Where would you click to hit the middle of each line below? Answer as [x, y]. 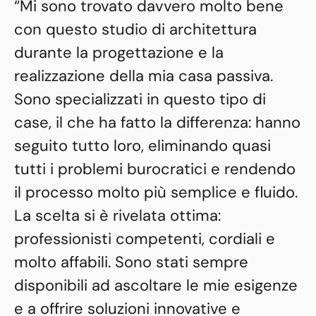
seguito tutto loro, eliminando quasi [142, 146]
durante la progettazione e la [119, 53]
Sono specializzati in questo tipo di [140, 99]
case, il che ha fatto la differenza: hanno [157, 123]
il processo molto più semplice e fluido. [156, 193]
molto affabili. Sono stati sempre [131, 262]
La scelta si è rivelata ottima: [117, 216]
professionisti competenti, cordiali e [145, 239]
